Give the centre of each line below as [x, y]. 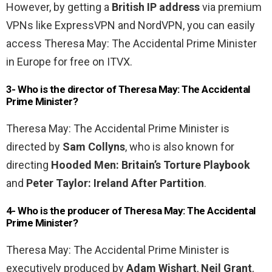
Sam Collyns [94, 147]
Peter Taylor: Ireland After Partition [115, 183]
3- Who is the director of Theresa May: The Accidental [128, 90]
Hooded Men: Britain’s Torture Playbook [151, 165]
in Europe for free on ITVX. [69, 62]
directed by [34, 147]
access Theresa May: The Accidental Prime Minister [131, 44]
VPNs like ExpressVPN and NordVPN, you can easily [131, 25]
